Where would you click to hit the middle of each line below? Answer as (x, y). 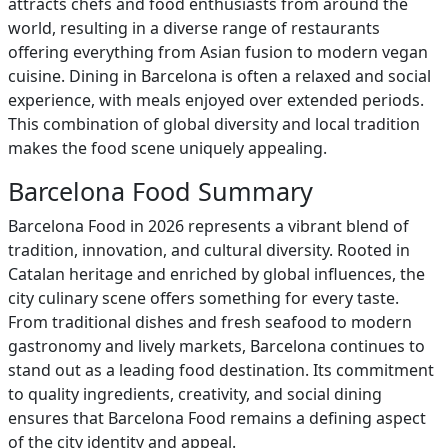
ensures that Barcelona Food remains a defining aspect (217, 418)
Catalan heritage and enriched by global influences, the (216, 274)
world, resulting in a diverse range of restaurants (194, 28)
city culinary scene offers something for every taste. (203, 298)
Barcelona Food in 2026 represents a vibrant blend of (208, 226)
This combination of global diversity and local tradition (214, 124)
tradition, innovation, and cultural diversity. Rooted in (209, 250)
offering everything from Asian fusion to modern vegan (218, 52)
